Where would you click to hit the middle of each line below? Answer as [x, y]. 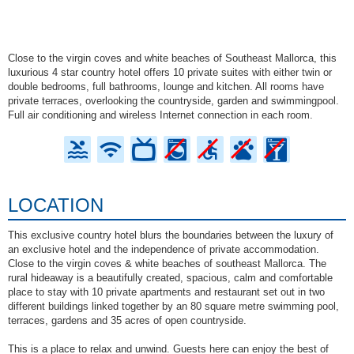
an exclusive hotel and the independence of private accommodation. [164, 250]
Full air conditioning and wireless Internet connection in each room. [160, 115]
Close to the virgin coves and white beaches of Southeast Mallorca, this [172, 58]
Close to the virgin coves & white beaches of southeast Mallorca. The [167, 264]
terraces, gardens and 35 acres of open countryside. [127, 321]
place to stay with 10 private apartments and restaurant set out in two [166, 292]
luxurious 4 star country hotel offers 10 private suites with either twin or [170, 73]
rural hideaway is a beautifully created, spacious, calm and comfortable [170, 278]
